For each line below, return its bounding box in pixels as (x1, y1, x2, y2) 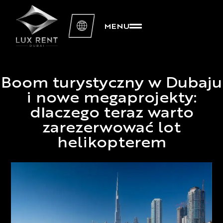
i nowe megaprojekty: (26, 92, 197, 106)
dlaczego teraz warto (29, 107, 194, 121)
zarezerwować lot (42, 121, 181, 136)
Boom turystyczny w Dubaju (1, 77, 222, 91)
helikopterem (57, 136, 166, 151)
